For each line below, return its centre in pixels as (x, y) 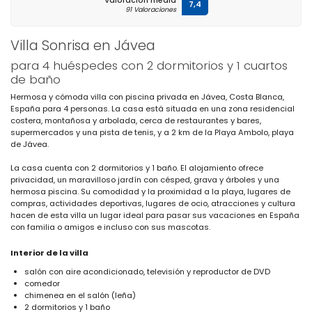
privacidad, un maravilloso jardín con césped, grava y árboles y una (145, 180)
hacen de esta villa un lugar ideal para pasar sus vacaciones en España (155, 216)
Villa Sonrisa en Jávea (83, 46)
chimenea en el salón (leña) (80, 296)
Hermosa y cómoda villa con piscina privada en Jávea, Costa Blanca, (147, 97)
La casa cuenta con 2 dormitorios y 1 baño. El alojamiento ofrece (137, 168)
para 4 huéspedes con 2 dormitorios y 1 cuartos (149, 66)
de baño (36, 80)
